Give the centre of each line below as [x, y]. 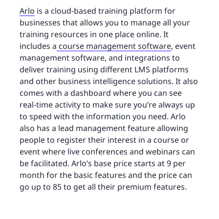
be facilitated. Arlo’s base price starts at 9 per [103, 164]
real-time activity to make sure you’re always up [107, 105]
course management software [114, 46]
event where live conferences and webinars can [107, 152]
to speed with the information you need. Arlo [103, 117]
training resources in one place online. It [94, 34]
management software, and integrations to [100, 58]
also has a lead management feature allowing [104, 128]
